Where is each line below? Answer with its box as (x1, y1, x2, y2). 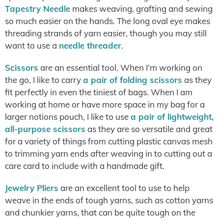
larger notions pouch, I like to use (5, 111, 131, 122)
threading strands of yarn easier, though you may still (5, 28, 207, 38)
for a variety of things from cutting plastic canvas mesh (5, 136, 213, 146)
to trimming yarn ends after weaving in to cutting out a (5, 148, 212, 159)
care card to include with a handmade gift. (5, 161, 165, 171)
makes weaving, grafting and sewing (70, 3, 213, 14)
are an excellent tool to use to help (58, 183, 190, 193)
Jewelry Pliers (5, 183, 58, 193)
